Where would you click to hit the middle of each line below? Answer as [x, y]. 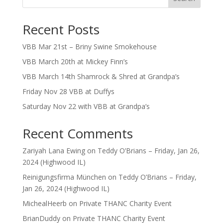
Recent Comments [77, 133]
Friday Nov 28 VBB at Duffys [68, 91]
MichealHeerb [44, 203]
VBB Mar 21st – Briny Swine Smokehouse [89, 47]
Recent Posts [61, 29]
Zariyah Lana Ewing [54, 151]
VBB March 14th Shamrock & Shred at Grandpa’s [101, 76]
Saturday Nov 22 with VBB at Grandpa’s [86, 106]
